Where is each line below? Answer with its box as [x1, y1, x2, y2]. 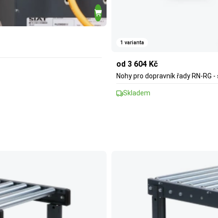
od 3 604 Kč [116, 59, 158, 69]
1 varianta [120, 39, 144, 46]
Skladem [123, 89, 150, 97]
